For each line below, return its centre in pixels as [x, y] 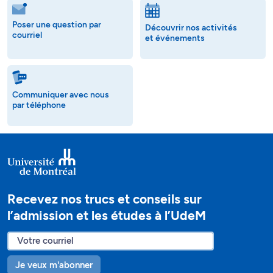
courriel [27, 35]
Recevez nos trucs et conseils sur [105, 199]
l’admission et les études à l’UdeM [107, 216]
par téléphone [39, 105]
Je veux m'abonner [54, 265]
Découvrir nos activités [191, 28]
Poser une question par [57, 25]
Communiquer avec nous [61, 95]
